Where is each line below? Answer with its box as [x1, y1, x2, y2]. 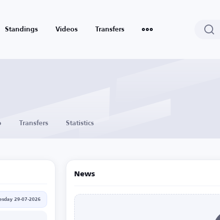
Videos [55, 26, 78, 33]
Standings [5, 26, 38, 33]
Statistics [66, 120, 94, 127]
